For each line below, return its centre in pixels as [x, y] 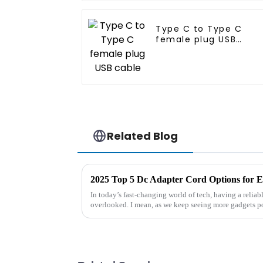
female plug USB [196, 40]
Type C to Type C [199, 29]
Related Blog [143, 136]
